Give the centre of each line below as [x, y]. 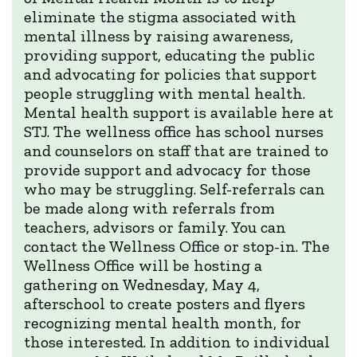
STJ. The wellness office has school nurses [174, 131]
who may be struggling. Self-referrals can [175, 189]
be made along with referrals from [149, 208]
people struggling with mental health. [165, 93]
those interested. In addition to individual [177, 342]
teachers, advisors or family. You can [155, 227]
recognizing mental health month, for [163, 323]
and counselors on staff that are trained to [176, 151]
